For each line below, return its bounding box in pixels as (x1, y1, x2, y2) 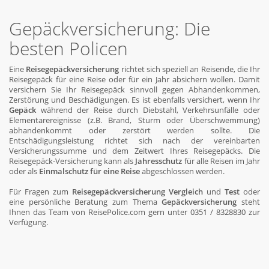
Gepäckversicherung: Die (9, 16, 210, 41)
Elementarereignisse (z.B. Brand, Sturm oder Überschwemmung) (9, 115, 260, 125)
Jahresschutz (135, 156, 183, 166)
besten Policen (9, 35, 128, 61)
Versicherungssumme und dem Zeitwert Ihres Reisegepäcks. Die (9, 145, 260, 156)
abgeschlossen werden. (140, 166, 225, 177)
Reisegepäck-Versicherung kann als (9, 156, 136, 166)
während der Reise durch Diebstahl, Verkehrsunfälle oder (36, 104, 260, 115)
